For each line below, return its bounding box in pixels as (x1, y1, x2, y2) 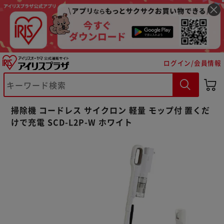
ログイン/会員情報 (163, 57, 221, 67)
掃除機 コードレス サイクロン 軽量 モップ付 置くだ (11, 103, 210, 116)
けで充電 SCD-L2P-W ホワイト (11, 115, 132, 128)
